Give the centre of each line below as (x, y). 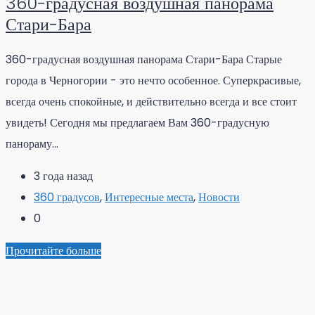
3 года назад (63, 176)
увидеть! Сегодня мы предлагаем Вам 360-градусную (137, 122)
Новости (219, 197)
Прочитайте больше (53, 250)
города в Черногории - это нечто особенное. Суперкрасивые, (153, 80)
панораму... (32, 143)
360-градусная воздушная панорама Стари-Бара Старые (144, 59)
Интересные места (149, 197)
